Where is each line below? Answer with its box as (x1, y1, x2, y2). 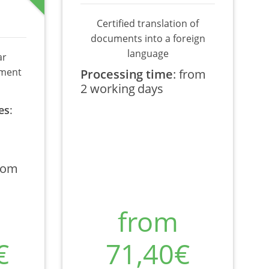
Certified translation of (97, 17, 199, 30)
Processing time (80, 66, 173, 82)
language (127, 47, 169, 60)
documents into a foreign (90, 32, 205, 45)
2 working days (80, 80, 163, 97)
